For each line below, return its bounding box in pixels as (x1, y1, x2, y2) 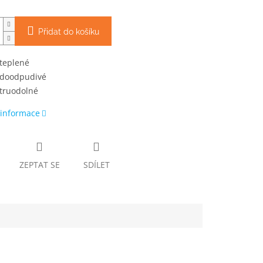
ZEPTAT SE (19, 159, 60, 171)
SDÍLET (83, 159, 110, 171)
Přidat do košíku (38, 27, 99, 37)
